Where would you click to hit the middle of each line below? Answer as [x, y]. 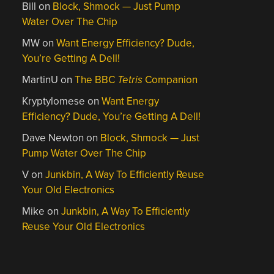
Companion [170, 80]
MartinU [40, 80]
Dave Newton [53, 138]
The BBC [96, 80]
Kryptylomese [54, 101]
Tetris [130, 80]
